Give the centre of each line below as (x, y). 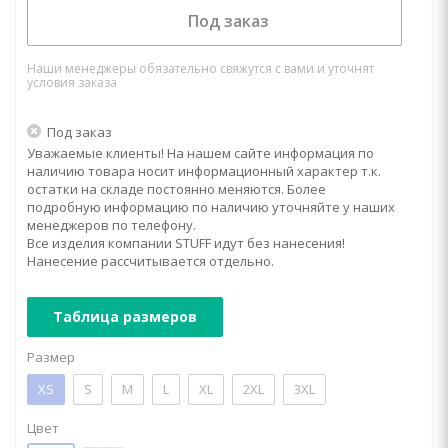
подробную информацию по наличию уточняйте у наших (211, 207)
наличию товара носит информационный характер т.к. (204, 171)
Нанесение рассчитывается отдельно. (150, 261)
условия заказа (72, 82)
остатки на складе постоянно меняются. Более (176, 189)
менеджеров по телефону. (111, 225)
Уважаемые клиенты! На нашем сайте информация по (200, 153)
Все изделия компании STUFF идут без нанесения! (186, 243)
